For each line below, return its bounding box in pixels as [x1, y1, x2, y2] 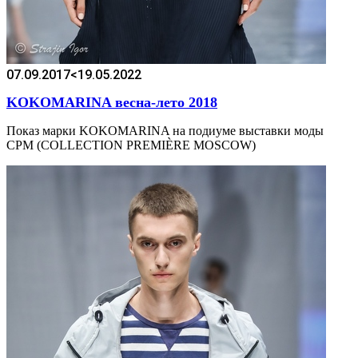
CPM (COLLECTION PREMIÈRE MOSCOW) [6, 137, 256, 152]
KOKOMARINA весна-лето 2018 [6, 93, 217, 110]
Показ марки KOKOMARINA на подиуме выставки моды [6, 123, 324, 137]
